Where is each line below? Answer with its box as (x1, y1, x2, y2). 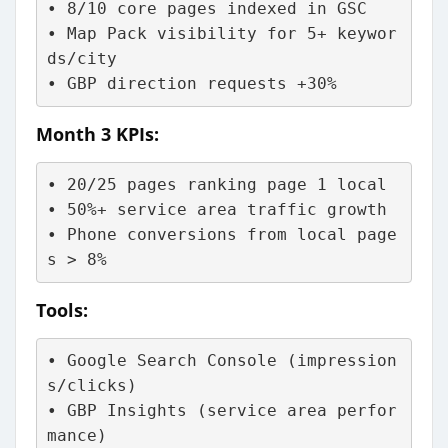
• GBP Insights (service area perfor (46, 401, 397, 421)
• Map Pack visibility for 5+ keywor (46, 24, 397, 44)
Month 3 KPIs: (36, 121, 159, 146)
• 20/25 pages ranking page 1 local (46, 175, 387, 195)
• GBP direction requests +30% (46, 74, 337, 94)
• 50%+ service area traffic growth (46, 200, 387, 220)
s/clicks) (46, 376, 137, 396)
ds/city (46, 49, 117, 69)
